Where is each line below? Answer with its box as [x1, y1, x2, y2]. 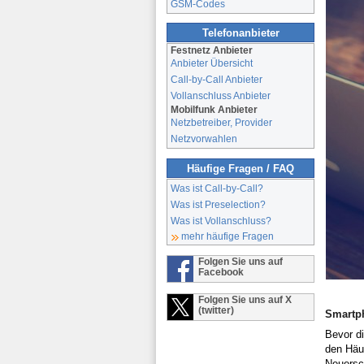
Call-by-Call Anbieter [171, 74, 262, 85]
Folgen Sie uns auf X [198, 293, 292, 305]
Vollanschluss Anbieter [171, 90, 271, 102]
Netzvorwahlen [171, 133, 237, 145]
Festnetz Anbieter [168, 45, 253, 56]
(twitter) [198, 304, 234, 315]
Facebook [198, 266, 244, 277]
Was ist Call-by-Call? [171, 182, 263, 193]
